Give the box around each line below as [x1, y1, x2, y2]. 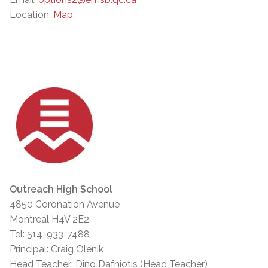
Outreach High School [10, 184, 112, 196]
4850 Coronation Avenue [10, 199, 120, 211]
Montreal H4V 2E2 [10, 214, 89, 226]
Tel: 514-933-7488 [10, 229, 90, 240]
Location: [10, 9, 53, 21]
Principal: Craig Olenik [10, 243, 103, 255]
